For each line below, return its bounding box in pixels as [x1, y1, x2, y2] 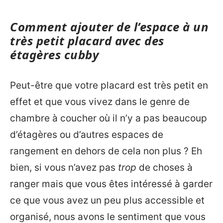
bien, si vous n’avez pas [10, 161, 118, 173]
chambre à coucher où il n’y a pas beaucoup [10, 112, 207, 124]
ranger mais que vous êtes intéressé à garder [10, 178, 213, 190]
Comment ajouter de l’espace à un [10, 18, 209, 35]
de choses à [136, 161, 193, 173]
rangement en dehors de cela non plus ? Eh [10, 145, 202, 157]
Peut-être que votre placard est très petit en [10, 79, 208, 91]
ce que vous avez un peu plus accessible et [10, 194, 205, 206]
